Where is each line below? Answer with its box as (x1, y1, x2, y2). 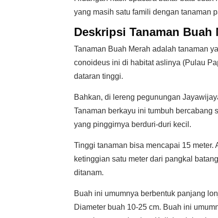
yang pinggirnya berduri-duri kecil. (74, 120, 191, 128)
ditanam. (74, 168, 104, 177)
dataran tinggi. (74, 72, 123, 80)
